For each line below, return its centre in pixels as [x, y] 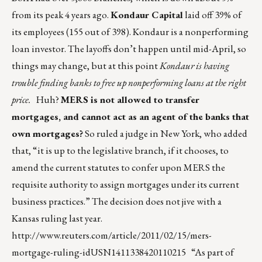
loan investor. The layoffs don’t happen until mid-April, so [129, 49]
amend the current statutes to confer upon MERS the [118, 168]
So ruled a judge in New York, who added [165, 134]
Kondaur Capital [147, 15]
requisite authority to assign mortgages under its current [125, 185]
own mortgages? [47, 134]
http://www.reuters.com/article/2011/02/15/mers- [112, 235]
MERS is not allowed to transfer [130, 100]
